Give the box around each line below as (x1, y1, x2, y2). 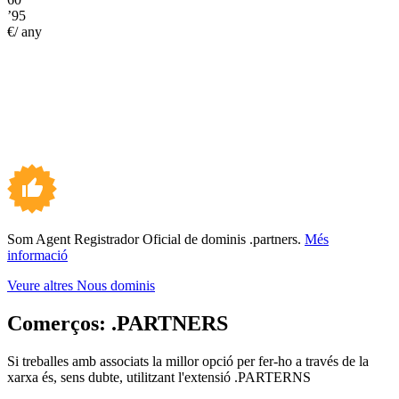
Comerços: (7, 311, 111, 335)
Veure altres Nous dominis (7, 277, 155, 293)
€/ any (7, 23, 42, 39)
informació (7, 247, 68, 263)
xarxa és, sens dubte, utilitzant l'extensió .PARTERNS (7, 369, 311, 385)
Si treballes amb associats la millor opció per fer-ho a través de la (7, 353, 369, 369)
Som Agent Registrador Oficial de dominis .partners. (7, 231, 305, 247)
